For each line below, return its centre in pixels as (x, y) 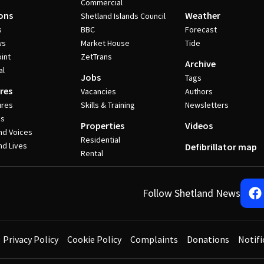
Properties (102, 126)
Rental (92, 153)
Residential (100, 140)
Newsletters (207, 105)
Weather (203, 15)
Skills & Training (108, 105)
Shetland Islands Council (123, 16)
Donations (208, 239)
